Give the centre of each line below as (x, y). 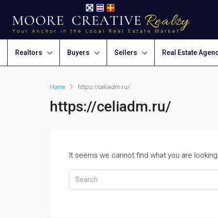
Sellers (126, 53)
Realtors (29, 53)
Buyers (78, 53)
